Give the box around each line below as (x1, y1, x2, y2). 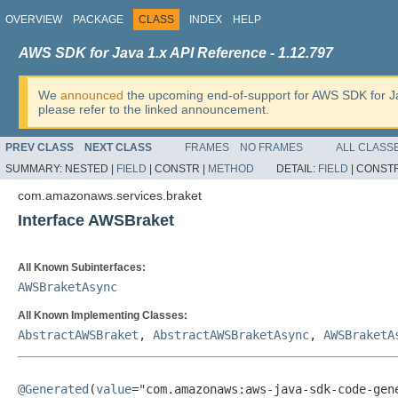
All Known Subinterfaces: (18, 261, 146, 274)
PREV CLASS (5, 141, 74, 154)
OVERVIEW (5, 13, 62, 26)
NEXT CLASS (84, 141, 152, 154)
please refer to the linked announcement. (38, 102, 269, 116)
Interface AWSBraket (18, 211, 174, 229)
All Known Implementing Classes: (18, 309, 187, 322)
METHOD (208, 163, 254, 175)
